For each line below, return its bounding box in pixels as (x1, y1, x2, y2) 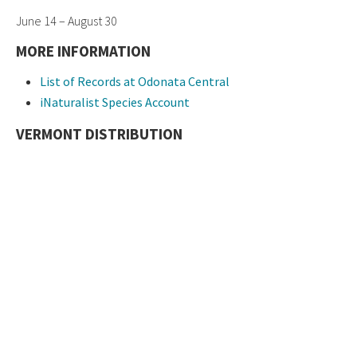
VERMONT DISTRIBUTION (16, 124, 182, 144)
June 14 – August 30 (16, 13, 117, 29)
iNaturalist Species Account (40, 94, 190, 111)
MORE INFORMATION (16, 41, 151, 61)
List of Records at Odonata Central (40, 73, 229, 90)
